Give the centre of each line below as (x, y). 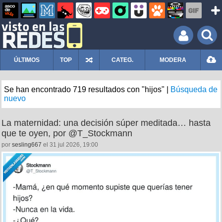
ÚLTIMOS (27, 60)
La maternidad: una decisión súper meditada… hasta (106, 123)
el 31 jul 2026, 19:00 (70, 145)
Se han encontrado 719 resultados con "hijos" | (87, 89)
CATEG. (122, 60)
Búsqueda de (194, 89)
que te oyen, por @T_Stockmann (67, 133)
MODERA (173, 60)
